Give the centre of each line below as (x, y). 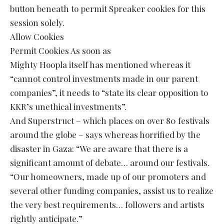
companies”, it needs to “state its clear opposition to (109, 93)
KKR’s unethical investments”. (68, 107)
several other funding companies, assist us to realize (112, 191)
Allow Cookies (37, 37)
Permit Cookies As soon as (60, 51)
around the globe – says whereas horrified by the (105, 135)
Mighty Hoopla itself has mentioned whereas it (100, 65)
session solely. (37, 23)
